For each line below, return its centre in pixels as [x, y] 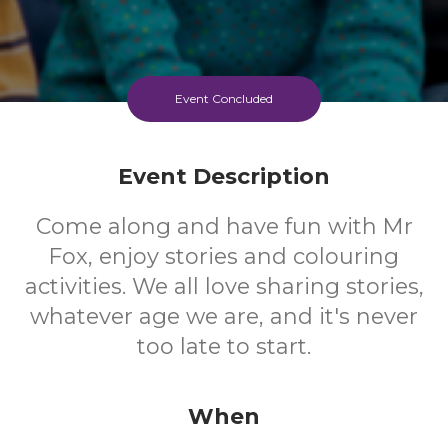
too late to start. [224, 346]
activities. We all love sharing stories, [224, 286]
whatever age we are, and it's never [224, 316]
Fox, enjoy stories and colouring [224, 256]
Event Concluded [224, 98]
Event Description [224, 176]
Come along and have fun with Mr [224, 226]
